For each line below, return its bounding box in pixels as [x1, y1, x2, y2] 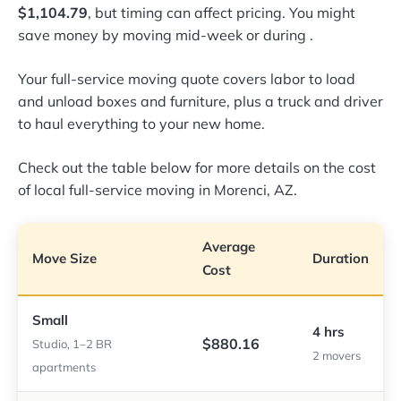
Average [202, 238, 255, 256]
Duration [312, 250, 369, 268]
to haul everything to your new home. [18, 115, 265, 133]
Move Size [32, 250, 97, 268]
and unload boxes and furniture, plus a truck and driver [18, 92, 383, 111]
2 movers [312, 348, 361, 363]
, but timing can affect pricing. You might [88, 4, 355, 22]
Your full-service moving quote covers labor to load [18, 70, 355, 89]
